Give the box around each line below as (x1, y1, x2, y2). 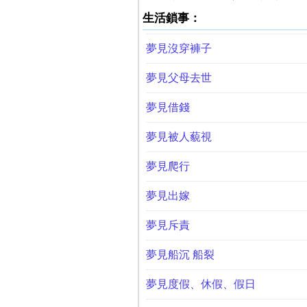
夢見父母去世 (145, 72, 212, 84)
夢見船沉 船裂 (145, 249, 214, 260)
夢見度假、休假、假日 (145, 278, 256, 290)
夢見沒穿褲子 (145, 42, 212, 54)
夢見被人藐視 (145, 131, 212, 143)
